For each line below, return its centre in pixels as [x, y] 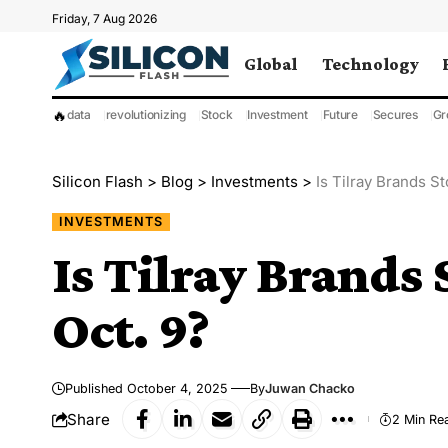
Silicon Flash [97, 182]
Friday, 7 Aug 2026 [104, 18]
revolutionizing [145, 115]
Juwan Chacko [310, 389]
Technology [370, 63]
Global [271, 63]
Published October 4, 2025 [146, 389]
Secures [395, 115]
